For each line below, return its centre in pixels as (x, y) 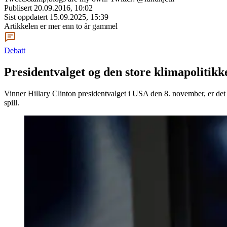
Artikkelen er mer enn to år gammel (61, 26)
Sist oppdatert (27, 17)
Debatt (15, 50)
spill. (12, 102)
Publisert (19, 8)
